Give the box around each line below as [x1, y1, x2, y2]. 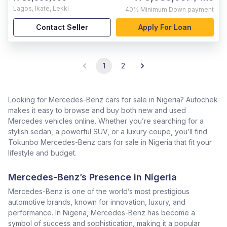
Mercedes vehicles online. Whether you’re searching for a [8, 117, 204, 125]
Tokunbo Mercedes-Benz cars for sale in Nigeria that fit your [8, 138, 212, 146]
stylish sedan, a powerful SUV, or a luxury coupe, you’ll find [8, 127, 207, 136]
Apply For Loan [138, 23, 192, 31]
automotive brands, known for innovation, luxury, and [8, 198, 185, 206]
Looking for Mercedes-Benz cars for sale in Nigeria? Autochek [8, 95, 218, 104]
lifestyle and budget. [8, 148, 77, 157]
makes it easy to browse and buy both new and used [8, 106, 186, 115]
